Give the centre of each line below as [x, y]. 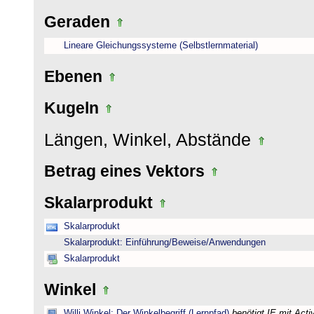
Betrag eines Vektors [127, 171]
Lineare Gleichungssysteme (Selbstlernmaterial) [161, 46]
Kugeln [74, 108]
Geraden [79, 22]
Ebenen [75, 76]
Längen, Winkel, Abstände [150, 139]
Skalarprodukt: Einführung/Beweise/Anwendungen [165, 243]
